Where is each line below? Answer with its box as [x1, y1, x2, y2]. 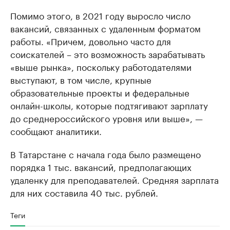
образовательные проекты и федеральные [10, 85, 189, 99]
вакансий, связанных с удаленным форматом [10, 21, 201, 34]
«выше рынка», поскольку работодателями [10, 60, 191, 73]
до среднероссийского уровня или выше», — [10, 111, 203, 124]
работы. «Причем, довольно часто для [10, 34, 171, 47]
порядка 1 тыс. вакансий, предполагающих [10, 160, 191, 173]
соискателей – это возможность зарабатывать [10, 47, 205, 60]
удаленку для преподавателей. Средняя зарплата [10, 172, 219, 186]
